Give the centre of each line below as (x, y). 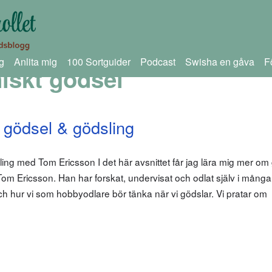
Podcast (158, 62)
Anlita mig (35, 62)
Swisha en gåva (219, 62)
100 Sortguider (98, 62)
